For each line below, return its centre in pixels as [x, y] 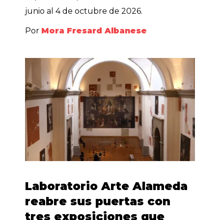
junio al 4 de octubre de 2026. [84, 11]
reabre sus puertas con [98, 202]
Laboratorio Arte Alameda [107, 186]
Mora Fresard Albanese [94, 30]
